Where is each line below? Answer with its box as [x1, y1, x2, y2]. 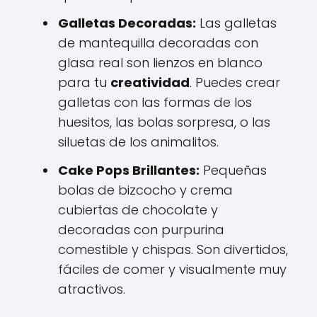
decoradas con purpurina [58, 221, 224, 238]
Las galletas [196, 14, 277, 32]
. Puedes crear [190, 74, 280, 91]
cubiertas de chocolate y [58, 201, 218, 219]
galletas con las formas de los [58, 93, 252, 111]
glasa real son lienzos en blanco [58, 54, 263, 71]
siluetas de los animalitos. [58, 133, 219, 151]
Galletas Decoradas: [58, 14, 196, 32]
